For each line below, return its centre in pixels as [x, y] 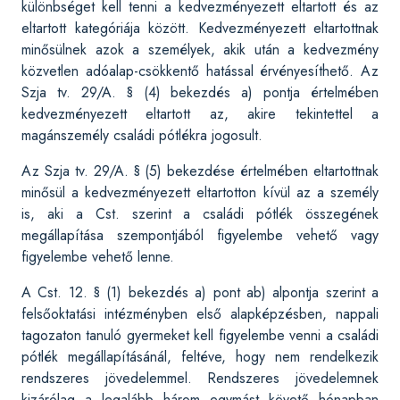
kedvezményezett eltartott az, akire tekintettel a [200, 114]
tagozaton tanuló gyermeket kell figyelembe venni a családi [200, 335]
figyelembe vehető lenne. [98, 257]
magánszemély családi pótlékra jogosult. [142, 135]
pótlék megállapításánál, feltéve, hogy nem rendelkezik [200, 357]
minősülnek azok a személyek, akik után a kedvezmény [200, 50]
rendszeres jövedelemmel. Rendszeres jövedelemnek [200, 378]
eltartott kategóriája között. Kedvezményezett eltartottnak [200, 28]
